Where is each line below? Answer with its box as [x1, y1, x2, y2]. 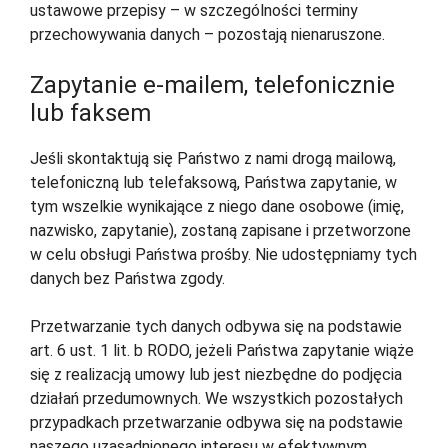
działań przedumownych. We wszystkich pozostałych [30, 389, 403, 409]
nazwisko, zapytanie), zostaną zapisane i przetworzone [30, 221, 411, 241]
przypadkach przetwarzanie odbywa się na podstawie [30, 413, 403, 433]
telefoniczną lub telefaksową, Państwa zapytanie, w [30, 173, 397, 193]
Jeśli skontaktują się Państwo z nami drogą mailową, [30, 149, 396, 169]
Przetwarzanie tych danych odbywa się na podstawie [30, 317, 402, 337]
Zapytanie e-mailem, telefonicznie [30, 71, 395, 100]
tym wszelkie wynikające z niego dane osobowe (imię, [30, 197, 404, 217]
